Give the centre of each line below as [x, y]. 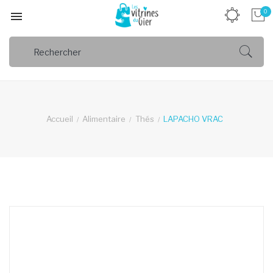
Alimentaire [104, 119]
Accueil [60, 119]
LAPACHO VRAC [193, 119]
